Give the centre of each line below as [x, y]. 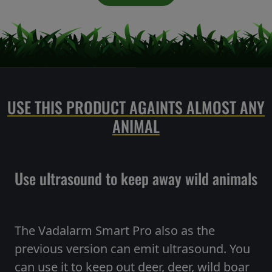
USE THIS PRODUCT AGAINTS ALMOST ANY [136, 107]
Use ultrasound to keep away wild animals [136, 178]
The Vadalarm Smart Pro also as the [115, 231]
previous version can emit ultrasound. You [132, 249]
